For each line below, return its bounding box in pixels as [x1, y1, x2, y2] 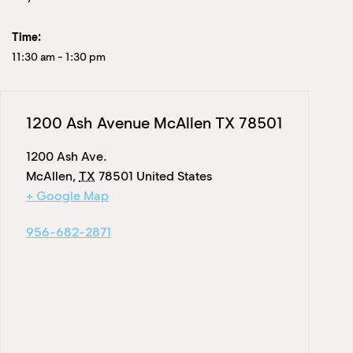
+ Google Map [26, 188, 109, 203]
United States [136, 169, 212, 184]
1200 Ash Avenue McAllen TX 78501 [26, 113, 283, 132]
